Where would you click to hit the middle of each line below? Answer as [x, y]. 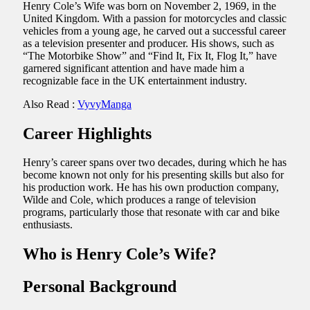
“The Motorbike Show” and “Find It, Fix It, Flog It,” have [150, 55]
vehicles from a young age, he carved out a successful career [154, 30]
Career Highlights [87, 133]
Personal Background [100, 287]
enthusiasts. [48, 225]
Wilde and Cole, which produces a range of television [139, 200]
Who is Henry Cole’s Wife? [120, 254]
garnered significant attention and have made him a [134, 68]
